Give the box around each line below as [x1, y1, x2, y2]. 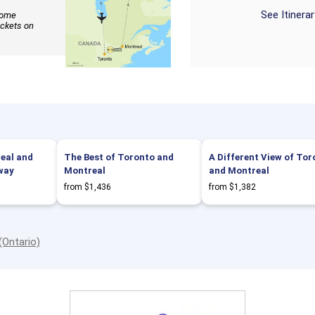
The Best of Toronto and [64, 152, 174, 162]
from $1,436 [64, 182, 111, 192]
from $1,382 [209, 182, 256, 192]
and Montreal [209, 165, 269, 176]
